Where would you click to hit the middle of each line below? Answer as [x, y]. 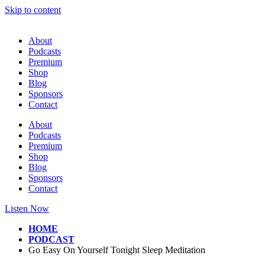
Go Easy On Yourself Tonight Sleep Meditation [117, 250]
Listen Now [27, 209]
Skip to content [33, 10]
